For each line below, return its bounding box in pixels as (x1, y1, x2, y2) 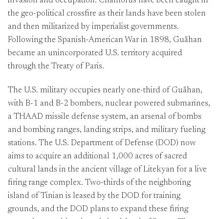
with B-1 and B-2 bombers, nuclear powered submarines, (8, 99, 210, 108)
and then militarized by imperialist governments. (8, 23, 179, 32)
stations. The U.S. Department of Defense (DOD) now (8, 139, 196, 148)
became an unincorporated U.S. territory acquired (8, 49, 182, 58)
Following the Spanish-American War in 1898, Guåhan (8, 36, 202, 45)
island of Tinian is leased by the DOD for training (8, 192, 180, 200)
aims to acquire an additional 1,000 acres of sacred (8, 152, 187, 161)
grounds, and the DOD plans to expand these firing (8, 205, 188, 214)
